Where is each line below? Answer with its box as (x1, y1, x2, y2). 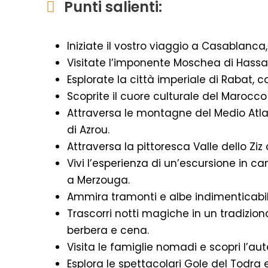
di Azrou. (67, 122, 109, 137)
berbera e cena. (67, 223, 149, 237)
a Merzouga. (67, 172, 130, 187)
